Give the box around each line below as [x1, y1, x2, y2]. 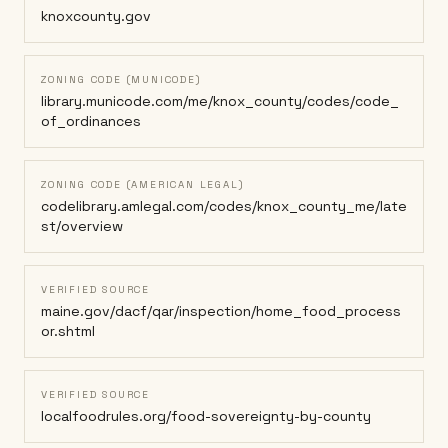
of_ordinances [41, 112, 141, 130]
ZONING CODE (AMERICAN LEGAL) [41, 178, 245, 191]
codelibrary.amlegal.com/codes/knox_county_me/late [41, 197, 407, 215]
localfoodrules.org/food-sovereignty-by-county [41, 407, 371, 425]
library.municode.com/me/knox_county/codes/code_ [41, 92, 399, 110]
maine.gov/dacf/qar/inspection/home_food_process [41, 302, 401, 320]
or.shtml [41, 322, 95, 340]
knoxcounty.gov [41, 7, 151, 25]
